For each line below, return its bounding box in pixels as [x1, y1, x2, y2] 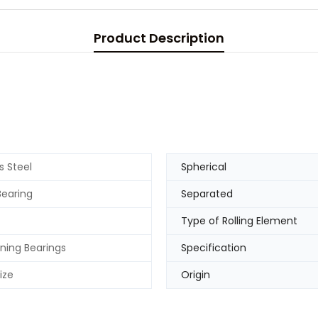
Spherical [181, 160, 226, 175]
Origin [181, 268, 210, 283]
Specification [181, 241, 246, 256]
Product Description [94, 29, 224, 47]
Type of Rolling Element [181, 214, 297, 229]
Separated [181, 187, 233, 202]
